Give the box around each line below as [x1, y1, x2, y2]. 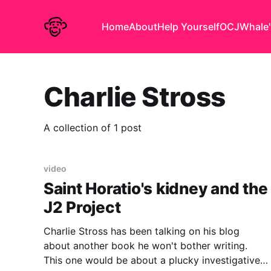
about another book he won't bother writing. [44, 240, 247, 252]
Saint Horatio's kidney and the [44, 179, 269, 198]
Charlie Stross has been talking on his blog [44, 225, 240, 238]
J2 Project [44, 198, 121, 217]
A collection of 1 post [44, 122, 142, 134]
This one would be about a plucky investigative [44, 254, 260, 267]
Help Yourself [157, 21, 220, 33]
